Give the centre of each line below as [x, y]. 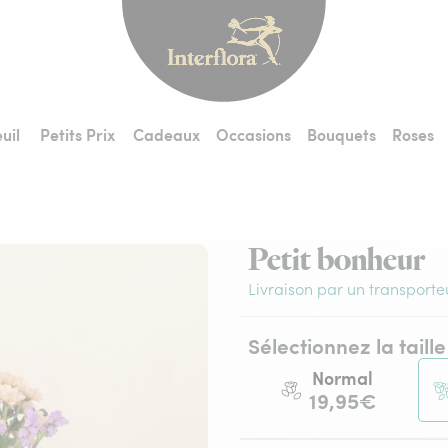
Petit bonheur [336, 261]
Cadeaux [166, 134]
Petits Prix [77, 134]
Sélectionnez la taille [346, 345]
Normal [343, 377]
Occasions [253, 134]
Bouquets [341, 134]
